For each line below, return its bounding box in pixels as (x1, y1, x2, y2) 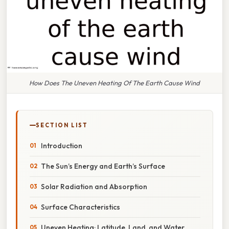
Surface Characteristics (41, 202, 120, 212)
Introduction (41, 141, 82, 150)
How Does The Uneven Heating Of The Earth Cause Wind (29, 78, 200, 87)
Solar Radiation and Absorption (41, 181, 147, 191)
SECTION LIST (36, 121, 88, 129)
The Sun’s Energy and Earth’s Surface (41, 161, 165, 171)
